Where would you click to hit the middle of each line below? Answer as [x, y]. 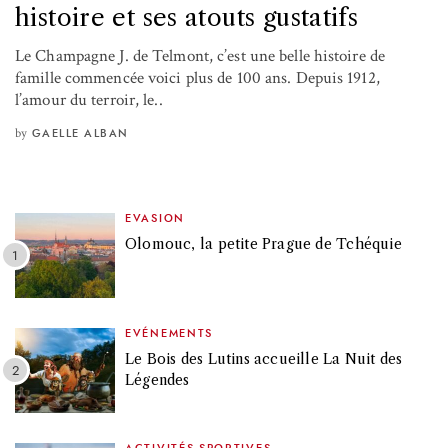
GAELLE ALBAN [80, 133]
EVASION [155, 218]
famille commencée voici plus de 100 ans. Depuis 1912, [197, 77]
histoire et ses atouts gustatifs [187, 17]
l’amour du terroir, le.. [89, 99]
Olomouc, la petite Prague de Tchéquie [265, 243]
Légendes [157, 379]
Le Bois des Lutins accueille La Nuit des [264, 358]
